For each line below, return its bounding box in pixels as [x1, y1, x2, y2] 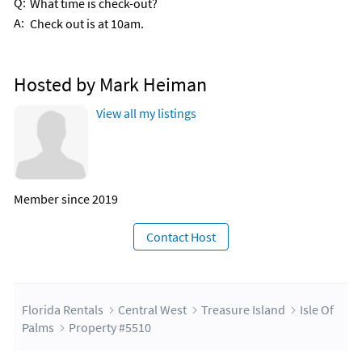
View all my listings [96, 105, 196, 122]
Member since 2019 [14, 191, 118, 208]
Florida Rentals [22, 301, 103, 318]
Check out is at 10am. [30, 15, 144, 32]
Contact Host [146, 229, 216, 246]
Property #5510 [69, 319, 151, 336]
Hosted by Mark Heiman [14, 72, 207, 98]
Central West [118, 301, 187, 318]
